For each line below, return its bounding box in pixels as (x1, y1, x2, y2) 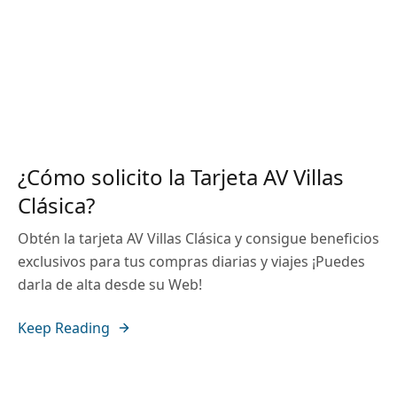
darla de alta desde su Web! (18, 275, 202, 294)
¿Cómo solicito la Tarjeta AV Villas (18, 162, 344, 191)
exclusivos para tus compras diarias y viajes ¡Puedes (18, 252, 365, 271)
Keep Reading (18, 318, 110, 338)
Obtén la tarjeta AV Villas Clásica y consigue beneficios (18, 229, 379, 248)
